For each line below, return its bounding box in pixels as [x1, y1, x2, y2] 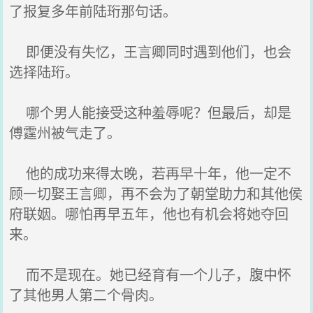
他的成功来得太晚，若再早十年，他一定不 [9, 163, 292, 183]
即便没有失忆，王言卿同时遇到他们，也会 [9, 41, 292, 61]
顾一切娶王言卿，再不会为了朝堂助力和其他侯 [9, 183, 303, 203]
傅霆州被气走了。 [9, 122, 122, 143]
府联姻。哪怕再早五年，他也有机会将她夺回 [9, 203, 289, 224]
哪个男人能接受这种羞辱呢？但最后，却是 [9, 102, 292, 122]
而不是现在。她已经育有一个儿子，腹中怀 [9, 264, 292, 284]
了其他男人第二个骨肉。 [9, 284, 163, 305]
